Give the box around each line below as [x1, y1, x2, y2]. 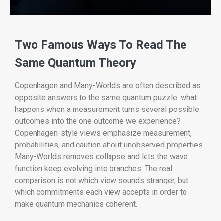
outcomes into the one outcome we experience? [15, 116, 181, 126]
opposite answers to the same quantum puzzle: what [15, 92, 197, 102]
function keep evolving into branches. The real [15, 163, 172, 173]
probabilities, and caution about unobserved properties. [15, 140, 204, 149]
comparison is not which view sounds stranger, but [15, 175, 188, 185]
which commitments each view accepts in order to [15, 187, 187, 197]
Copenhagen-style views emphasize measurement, [15, 128, 192, 138]
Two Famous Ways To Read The [15, 38, 186, 52]
